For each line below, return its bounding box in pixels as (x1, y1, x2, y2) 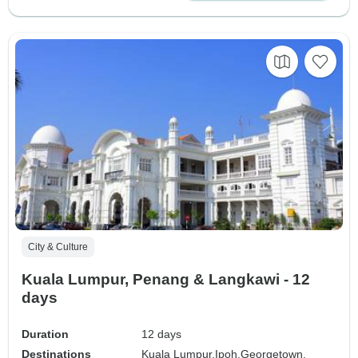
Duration (22, 328, 69, 341)
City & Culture (28, 241, 88, 253)
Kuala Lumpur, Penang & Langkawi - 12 (22, 271, 310, 288)
